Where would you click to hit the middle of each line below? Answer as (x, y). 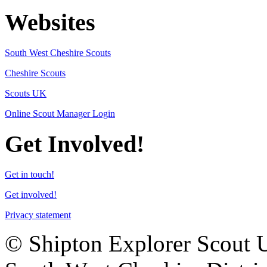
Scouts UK (26, 93)
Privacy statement (38, 215)
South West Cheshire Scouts (58, 52)
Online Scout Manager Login (60, 113)
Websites (50, 22)
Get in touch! (30, 175)
